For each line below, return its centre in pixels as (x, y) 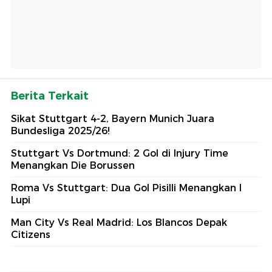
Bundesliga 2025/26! (60, 131)
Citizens (31, 235)
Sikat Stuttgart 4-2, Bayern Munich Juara (113, 119)
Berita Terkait (50, 96)
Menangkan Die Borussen (73, 166)
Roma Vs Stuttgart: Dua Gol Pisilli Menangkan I (126, 188)
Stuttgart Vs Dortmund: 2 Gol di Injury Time (120, 154)
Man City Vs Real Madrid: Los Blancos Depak (119, 223)
